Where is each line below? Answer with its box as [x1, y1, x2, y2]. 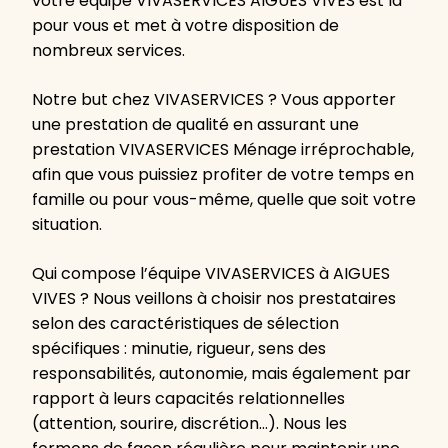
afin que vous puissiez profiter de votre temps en [32, 163, 414, 187]
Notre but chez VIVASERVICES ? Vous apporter [32, 88, 396, 112]
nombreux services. [32, 39, 185, 63]
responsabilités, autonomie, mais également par [32, 362, 411, 386]
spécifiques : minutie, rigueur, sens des [32, 337, 326, 361]
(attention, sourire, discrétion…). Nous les [32, 412, 347, 436]
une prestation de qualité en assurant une [32, 113, 359, 137]
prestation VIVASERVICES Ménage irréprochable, [32, 138, 414, 162]
